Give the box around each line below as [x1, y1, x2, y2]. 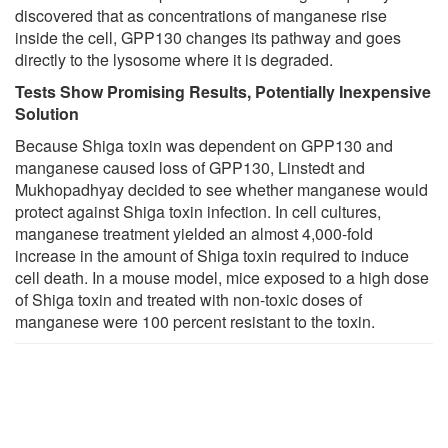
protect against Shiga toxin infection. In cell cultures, [15, 199, 381, 223]
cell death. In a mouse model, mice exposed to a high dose [15, 265, 429, 289]
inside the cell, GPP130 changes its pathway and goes [15, 25, 401, 49]
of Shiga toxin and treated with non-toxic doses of [15, 287, 362, 311]
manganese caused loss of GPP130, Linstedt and [15, 155, 365, 179]
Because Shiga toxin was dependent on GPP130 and [15, 133, 393, 157]
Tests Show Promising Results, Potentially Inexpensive [15, 79, 431, 103]
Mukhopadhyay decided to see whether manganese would [15, 177, 428, 201]
